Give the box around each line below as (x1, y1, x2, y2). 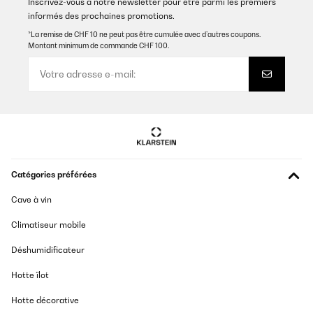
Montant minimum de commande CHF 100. (28, 41, 169, 50)
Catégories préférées (11, 169, 96, 180)
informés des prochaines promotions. (28, 10, 175, 22)
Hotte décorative (11, 295, 79, 306)
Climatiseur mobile (11, 219, 86, 231)
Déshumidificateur (11, 245, 85, 256)
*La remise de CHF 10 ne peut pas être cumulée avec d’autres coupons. (28, 30, 261, 39)
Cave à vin (11, 194, 52, 205)
